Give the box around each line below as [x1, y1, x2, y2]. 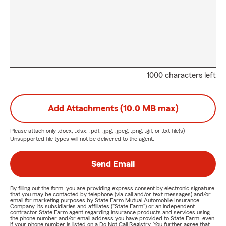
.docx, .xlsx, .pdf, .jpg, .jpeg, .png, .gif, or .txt [58, 128, 170, 134]
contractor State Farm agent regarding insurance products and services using [10, 209, 210, 215]
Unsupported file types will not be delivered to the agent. [10, 136, 154, 142]
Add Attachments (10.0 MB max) [47, 104, 179, 113]
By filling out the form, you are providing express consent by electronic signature [10, 185, 214, 191]
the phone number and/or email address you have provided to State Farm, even [10, 215, 214, 221]
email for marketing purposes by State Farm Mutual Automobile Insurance [10, 197, 199, 203]
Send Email [91, 159, 135, 168]
